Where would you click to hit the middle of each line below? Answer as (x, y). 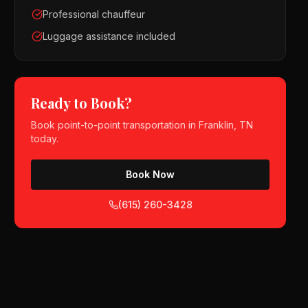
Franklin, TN (226, 125)
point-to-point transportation (122, 125)
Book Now (151, 174)
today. (45, 139)
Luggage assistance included (109, 36)
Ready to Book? (82, 103)
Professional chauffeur (94, 14)
